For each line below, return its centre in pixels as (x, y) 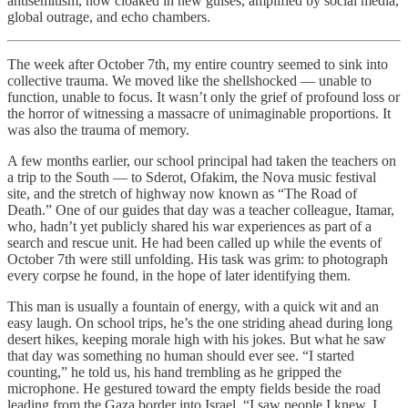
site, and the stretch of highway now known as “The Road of (182, 193)
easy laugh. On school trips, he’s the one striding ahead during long (200, 322)
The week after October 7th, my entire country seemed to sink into (198, 64)
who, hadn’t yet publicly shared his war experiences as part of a (189, 226)
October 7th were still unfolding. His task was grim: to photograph (198, 259)
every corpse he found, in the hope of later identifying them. (179, 275)
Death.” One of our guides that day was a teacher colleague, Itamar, (201, 209)
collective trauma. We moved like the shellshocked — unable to (189, 80)
